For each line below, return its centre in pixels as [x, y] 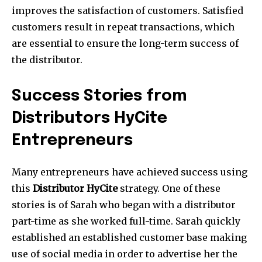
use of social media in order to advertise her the [125, 254]
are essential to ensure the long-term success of [125, 44]
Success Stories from [99, 96]
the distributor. [47, 60]
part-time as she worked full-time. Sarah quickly [126, 221]
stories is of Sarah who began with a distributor [124, 205]
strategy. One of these [169, 189]
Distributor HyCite [75, 189]
